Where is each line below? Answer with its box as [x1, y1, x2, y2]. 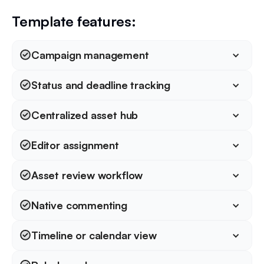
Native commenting [31, 199, 127, 212]
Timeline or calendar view [31, 229, 157, 242]
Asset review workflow [31, 169, 143, 182]
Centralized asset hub [31, 108, 138, 122]
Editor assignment [31, 138, 119, 152]
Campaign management [31, 48, 149, 62]
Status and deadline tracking [31, 78, 170, 92]
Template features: [12, 12, 136, 31]
